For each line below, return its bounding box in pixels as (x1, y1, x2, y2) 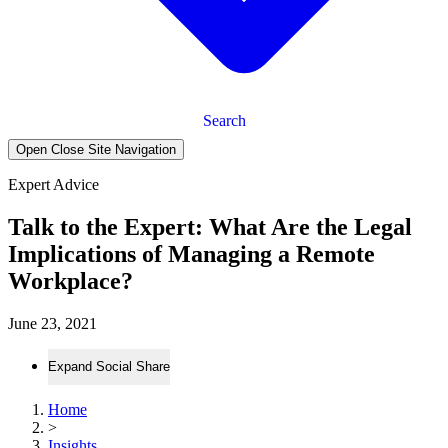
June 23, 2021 (8, 314, 97, 332)
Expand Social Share (48, 359, 170, 375)
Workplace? (8, 267, 133, 294)
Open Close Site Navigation (16, 141, 176, 157)
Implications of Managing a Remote (8, 240, 375, 267)
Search (202, 111, 246, 129)
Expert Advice (8, 175, 99, 193)
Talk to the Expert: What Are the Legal (8, 213, 412, 240)
